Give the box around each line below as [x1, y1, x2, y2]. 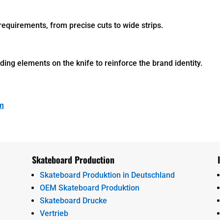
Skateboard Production [31, 153, 114, 166]
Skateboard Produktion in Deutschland [39, 170, 175, 180]
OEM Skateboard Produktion [39, 183, 139, 192]
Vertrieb [39, 208, 68, 218]
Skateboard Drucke [39, 195, 107, 205]
